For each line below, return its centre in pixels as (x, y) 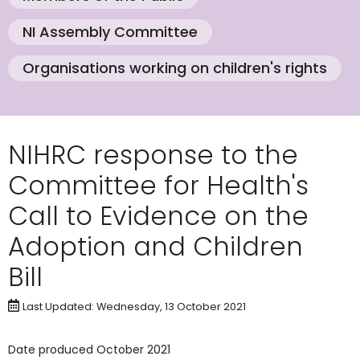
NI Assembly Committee (110, 32)
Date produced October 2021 (89, 350)
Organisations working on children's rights (175, 68)
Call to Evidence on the (158, 216)
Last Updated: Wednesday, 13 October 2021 (134, 307)
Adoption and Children (155, 246)
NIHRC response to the (153, 155)
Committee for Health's (158, 185)
